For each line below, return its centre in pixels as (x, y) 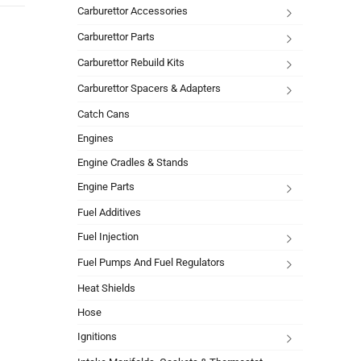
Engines (95, 138)
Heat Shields (106, 288)
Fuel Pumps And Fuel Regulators (151, 262)
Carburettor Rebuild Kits (131, 62)
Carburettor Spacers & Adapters (149, 88)
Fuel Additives (109, 212)
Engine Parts (106, 186)
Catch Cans (104, 114)
